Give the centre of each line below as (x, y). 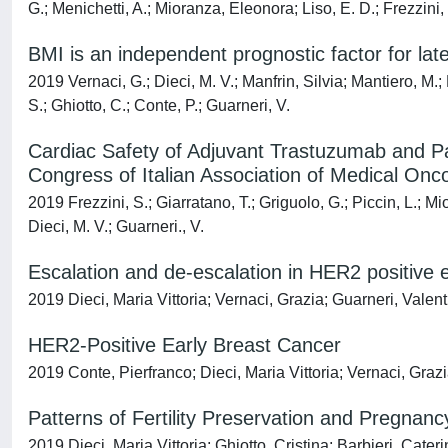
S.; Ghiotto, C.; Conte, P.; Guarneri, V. (159, 105)
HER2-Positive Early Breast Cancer (184, 345)
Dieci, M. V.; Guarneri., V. (116, 226)
